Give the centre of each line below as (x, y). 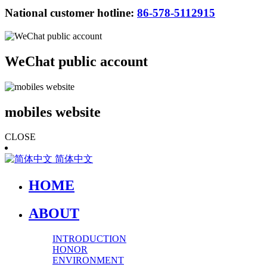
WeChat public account (76, 61)
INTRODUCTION (89, 239)
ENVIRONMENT (88, 260)
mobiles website (53, 112)
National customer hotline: (69, 13)
